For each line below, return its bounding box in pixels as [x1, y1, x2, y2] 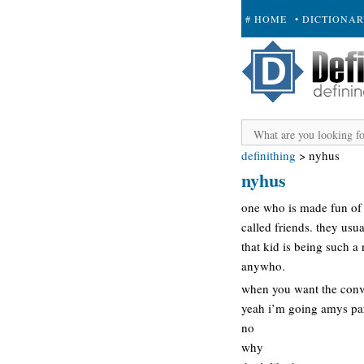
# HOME [245, 12, 287, 25]
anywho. [241, 257, 285, 274]
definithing [241, 147, 296, 163]
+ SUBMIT [245, 50, 297, 63]
